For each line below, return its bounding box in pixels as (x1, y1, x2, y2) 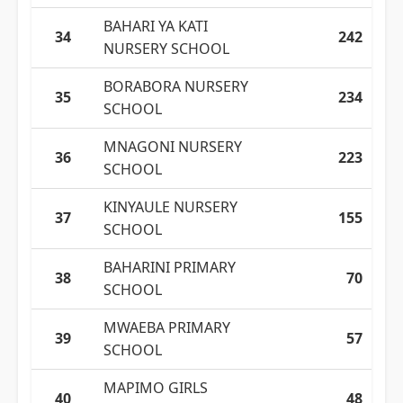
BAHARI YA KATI (103, 16, 208, 36)
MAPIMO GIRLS (103, 378, 208, 398)
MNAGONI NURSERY (103, 137, 242, 157)
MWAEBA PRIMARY (103, 318, 230, 337)
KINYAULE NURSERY (103, 197, 237, 217)
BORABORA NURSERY (103, 76, 248, 96)
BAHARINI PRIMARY (103, 257, 236, 277)
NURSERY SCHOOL (103, 39, 229, 58)
